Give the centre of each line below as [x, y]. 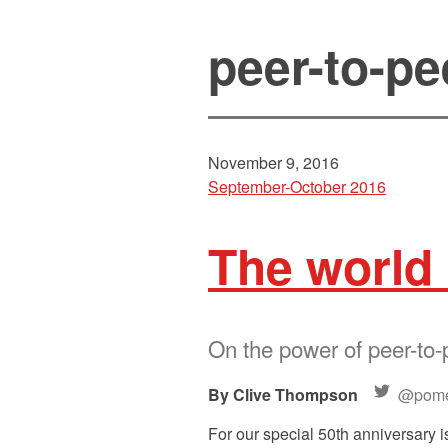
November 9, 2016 [273, 163]
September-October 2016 [297, 187]
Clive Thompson [295, 394]
